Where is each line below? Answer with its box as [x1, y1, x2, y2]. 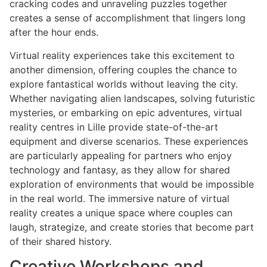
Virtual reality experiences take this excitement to [10, 49, 235, 61]
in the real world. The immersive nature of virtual [10, 192, 229, 204]
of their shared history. [10, 235, 111, 247]
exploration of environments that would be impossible [10, 178, 254, 190]
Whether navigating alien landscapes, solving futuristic [10, 92, 255, 104]
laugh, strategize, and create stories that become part [10, 221, 254, 233]
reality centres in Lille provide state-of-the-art [10, 120, 218, 133]
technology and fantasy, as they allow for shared [10, 163, 230, 176]
